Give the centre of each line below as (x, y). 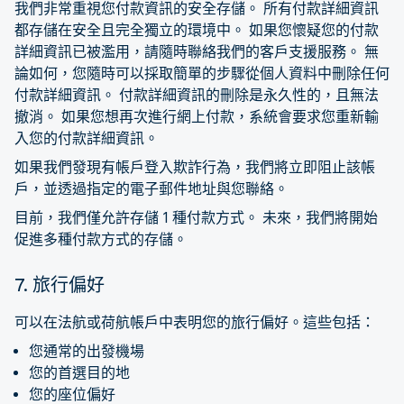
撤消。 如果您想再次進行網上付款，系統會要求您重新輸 (197, 116)
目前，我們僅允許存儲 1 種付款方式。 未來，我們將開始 (196, 217)
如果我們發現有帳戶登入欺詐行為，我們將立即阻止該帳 (195, 167)
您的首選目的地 (79, 372)
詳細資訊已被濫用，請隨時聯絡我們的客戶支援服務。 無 (197, 51)
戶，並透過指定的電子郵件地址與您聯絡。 (151, 188)
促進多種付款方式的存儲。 (101, 239)
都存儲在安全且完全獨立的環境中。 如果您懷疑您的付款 (197, 30)
